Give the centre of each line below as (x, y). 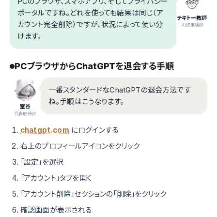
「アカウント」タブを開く (56, 178)
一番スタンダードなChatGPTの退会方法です (120, 90)
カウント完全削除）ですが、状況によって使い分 (90, 25)
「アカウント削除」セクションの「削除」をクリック (93, 194)
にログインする (94, 130)
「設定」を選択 (42, 162)
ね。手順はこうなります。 (86, 102)
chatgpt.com (45, 130)
